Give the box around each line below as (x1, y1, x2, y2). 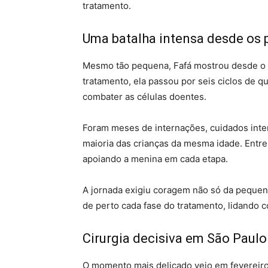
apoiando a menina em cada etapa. (83, 153, 228, 165)
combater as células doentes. (83, 91, 206, 102)
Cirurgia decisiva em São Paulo (83, 231, 267, 246)
